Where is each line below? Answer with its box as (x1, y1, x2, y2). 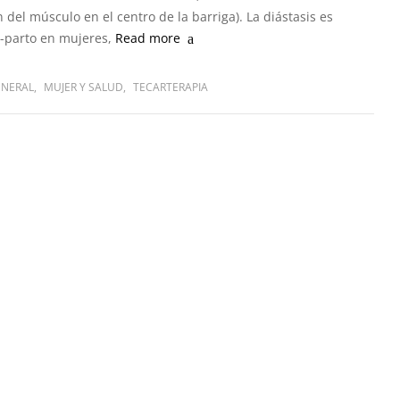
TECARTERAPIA (133, 79, 208, 95)
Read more (115, 29, 180, 46)
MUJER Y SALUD (44, 79, 123, 95)
